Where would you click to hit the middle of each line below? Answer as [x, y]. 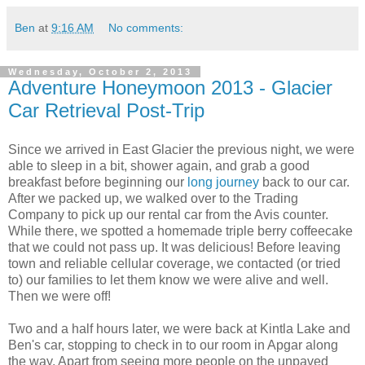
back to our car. [304, 182]
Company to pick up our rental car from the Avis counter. [168, 214]
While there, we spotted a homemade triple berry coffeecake [180, 231]
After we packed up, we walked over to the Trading [153, 198]
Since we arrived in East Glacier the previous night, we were [181, 149]
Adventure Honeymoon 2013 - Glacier [170, 88]
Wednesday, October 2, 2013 [100, 72]
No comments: [146, 28]
